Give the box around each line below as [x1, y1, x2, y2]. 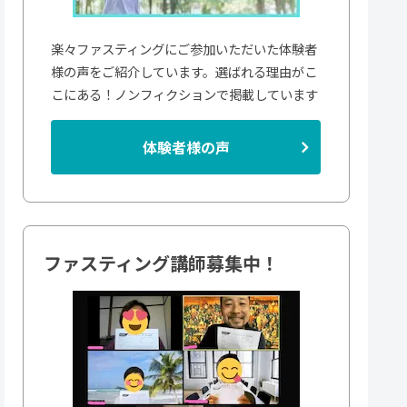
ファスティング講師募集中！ [43, 249, 279, 276]
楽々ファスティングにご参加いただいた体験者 [50, 38, 317, 58]
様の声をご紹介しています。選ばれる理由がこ [50, 61, 317, 81]
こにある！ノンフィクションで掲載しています [50, 84, 318, 104]
